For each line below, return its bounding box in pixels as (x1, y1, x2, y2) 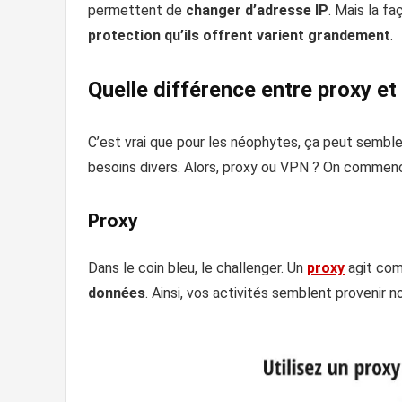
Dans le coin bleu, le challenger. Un (88, 258, 307, 276)
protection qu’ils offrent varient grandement (88, 26, 390, 44)
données (88, 284, 145, 301)
